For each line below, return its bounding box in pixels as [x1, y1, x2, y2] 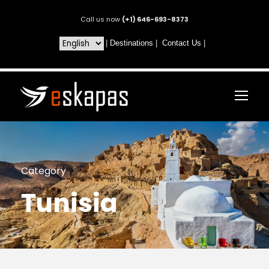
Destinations [109, 38, 153, 47]
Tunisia [21, 185, 118, 221]
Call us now [80, 14, 122, 24]
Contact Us [162, 38, 201, 47]
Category [21, 163, 66, 178]
